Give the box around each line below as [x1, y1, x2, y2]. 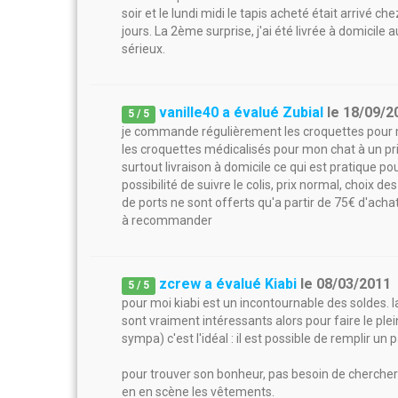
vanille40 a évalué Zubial [159, 104, 324, 121]
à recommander [122, 213, 212, 227]
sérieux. [122, 42, 165, 56]
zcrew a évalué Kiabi [159, 275, 298, 292]
